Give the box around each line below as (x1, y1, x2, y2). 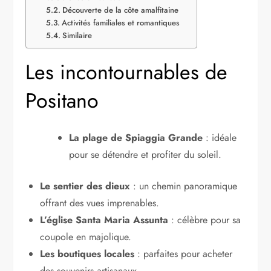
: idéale (203, 130, 237, 145)
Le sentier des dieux (40, 178, 131, 193)
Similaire (62, 29, 92, 41)
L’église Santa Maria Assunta (40, 212, 169, 227)
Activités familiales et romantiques (61, 16, 180, 28)
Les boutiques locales (40, 246, 135, 261)
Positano (25, 85, 99, 116)
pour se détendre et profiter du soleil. (69, 147, 222, 162)
